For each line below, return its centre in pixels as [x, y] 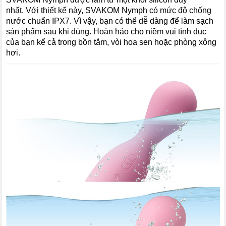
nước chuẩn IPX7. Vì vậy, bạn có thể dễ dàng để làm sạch [110, 21]
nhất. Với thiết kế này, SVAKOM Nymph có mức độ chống [109, 11]
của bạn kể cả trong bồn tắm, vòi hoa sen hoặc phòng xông [111, 42]
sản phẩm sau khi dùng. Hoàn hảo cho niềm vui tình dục [106, 32]
